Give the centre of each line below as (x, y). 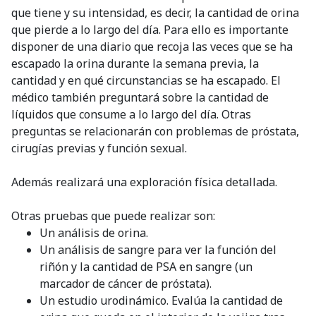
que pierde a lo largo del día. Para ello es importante (150, 29)
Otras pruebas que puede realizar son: (113, 215)
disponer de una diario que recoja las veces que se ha (152, 46)
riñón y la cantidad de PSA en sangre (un (146, 266)
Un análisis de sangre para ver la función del (158, 249)
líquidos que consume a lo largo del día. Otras (131, 114)
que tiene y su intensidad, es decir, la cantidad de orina (155, 12)
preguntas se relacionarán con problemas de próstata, (155, 131)
